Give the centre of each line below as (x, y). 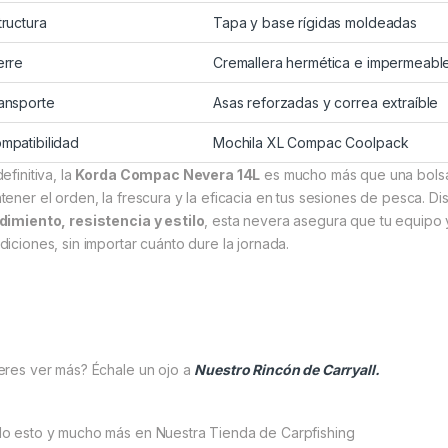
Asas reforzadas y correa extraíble (326, 103)
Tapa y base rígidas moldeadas (315, 23)
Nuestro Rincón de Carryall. (287, 370)
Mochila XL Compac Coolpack (311, 143)
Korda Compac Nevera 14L (168, 175)
